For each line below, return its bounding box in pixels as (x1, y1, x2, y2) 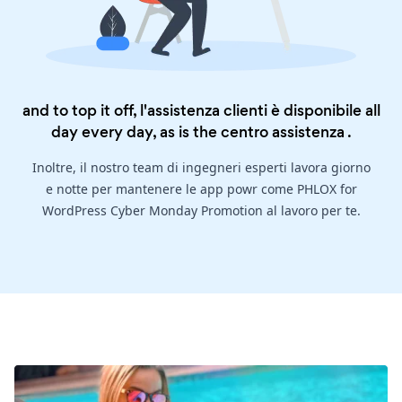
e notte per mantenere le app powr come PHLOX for (45, 180, 357, 198)
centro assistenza (220, 121, 345, 144)
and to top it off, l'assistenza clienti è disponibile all (22, 100, 380, 122)
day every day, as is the (50, 121, 221, 144)
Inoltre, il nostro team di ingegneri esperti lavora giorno (31, 159, 371, 177)
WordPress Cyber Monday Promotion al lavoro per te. (41, 202, 361, 220)
